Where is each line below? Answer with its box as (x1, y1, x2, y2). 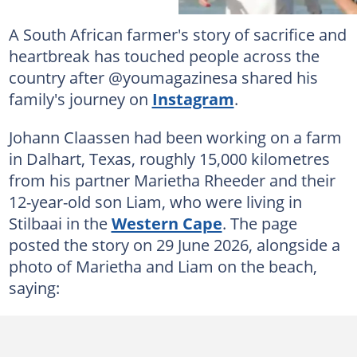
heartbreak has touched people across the (8, 44, 320, 67)
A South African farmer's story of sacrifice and (8, 22, 347, 45)
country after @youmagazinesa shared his (8, 65, 318, 88)
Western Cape (111, 211, 222, 234)
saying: (8, 276, 60, 299)
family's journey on (8, 87, 152, 110)
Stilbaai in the (8, 211, 112, 234)
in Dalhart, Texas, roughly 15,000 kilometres (8, 147, 330, 170)
